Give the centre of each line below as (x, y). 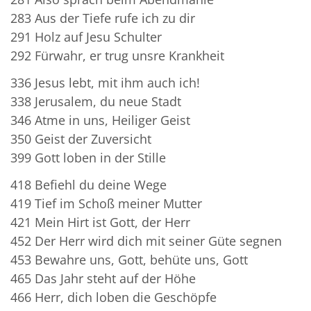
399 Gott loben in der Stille (92, 157)
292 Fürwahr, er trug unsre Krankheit (121, 55)
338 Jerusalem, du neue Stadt (99, 101)
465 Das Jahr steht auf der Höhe (108, 278)
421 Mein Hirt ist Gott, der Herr (104, 222)
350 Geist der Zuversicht (84, 138)
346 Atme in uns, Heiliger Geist (104, 120)
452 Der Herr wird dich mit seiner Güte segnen (148, 241)
